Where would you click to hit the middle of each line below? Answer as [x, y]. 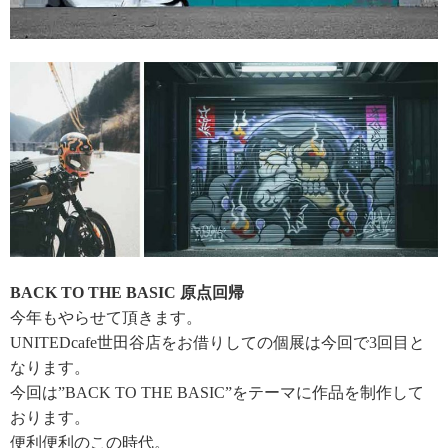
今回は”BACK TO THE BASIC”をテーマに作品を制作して [217, 393]
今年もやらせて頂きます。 [106, 318]
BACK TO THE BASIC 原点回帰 [127, 293]
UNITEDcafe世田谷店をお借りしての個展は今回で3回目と [217, 343]
